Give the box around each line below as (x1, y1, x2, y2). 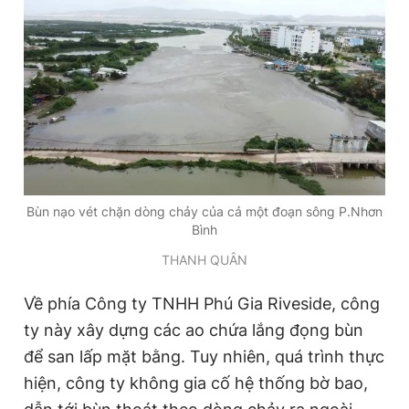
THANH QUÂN (162, 251, 247, 267)
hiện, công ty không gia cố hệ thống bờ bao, (24, 372, 368, 393)
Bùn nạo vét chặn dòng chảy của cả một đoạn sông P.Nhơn (26, 203, 383, 219)
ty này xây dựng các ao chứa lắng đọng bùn (24, 320, 363, 340)
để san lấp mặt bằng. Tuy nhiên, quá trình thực (24, 346, 384, 366)
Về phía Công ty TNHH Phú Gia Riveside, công (24, 293, 380, 313)
